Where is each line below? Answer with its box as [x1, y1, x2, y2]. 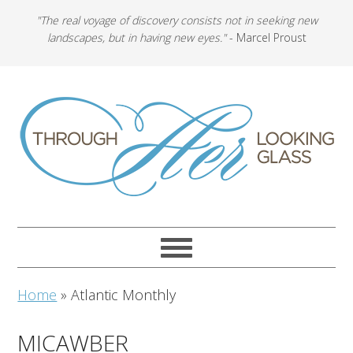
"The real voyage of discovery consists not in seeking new [35, 13, 318, 28]
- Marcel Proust [225, 30, 307, 45]
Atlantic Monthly [71, 285, 176, 304]
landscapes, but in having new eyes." [46, 30, 226, 45]
